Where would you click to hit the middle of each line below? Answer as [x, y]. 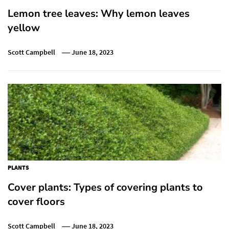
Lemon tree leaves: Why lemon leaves [99, 13]
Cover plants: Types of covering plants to [105, 187]
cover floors [36, 201]
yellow [24, 28]
